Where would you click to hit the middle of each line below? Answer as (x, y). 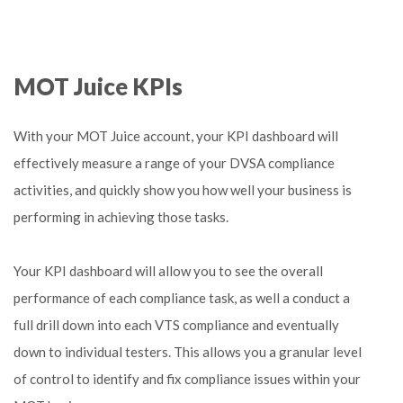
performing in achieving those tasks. (121, 217)
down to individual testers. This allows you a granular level (188, 352)
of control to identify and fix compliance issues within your (187, 379)
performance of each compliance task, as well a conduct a (182, 298)
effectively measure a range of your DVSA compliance (174, 163)
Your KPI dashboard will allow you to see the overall (168, 271)
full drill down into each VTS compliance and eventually (176, 325)
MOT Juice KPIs (98, 86)
